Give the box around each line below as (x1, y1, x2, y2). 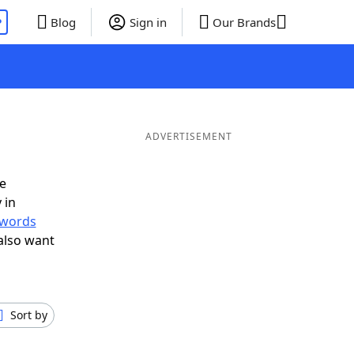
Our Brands (212, 14, 276, 30)
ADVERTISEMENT (145, 130, 232, 143)
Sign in (129, 14, 167, 30)
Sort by (10, 307, 47, 322)
